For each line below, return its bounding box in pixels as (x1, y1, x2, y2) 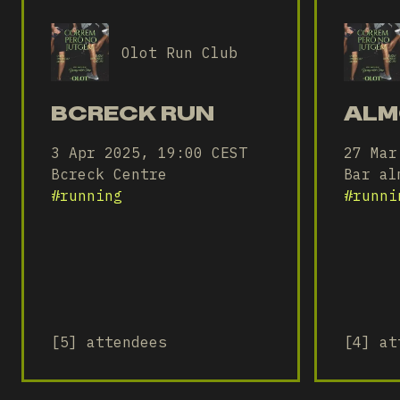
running (60, 187, 122, 204)
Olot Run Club (121, 43, 237, 62)
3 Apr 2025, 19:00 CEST (51, 144, 247, 162)
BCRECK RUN (51, 100, 214, 126)
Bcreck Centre (51, 165, 167, 183)
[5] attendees (51, 333, 167, 351)
